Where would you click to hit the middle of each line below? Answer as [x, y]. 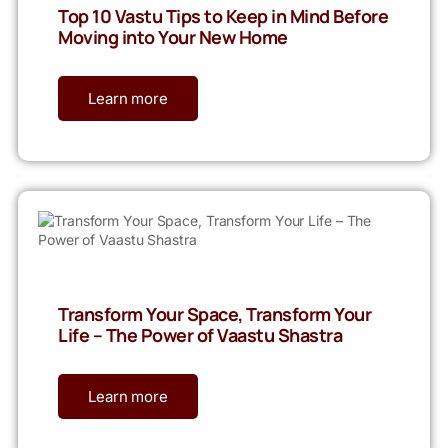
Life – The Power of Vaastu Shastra [200, 334]
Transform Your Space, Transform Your [214, 313]
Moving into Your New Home [173, 36]
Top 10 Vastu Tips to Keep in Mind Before [223, 15]
